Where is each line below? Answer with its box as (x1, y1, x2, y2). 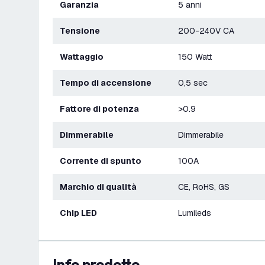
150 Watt (178, 51, 212, 62)
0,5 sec (178, 77, 208, 88)
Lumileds (178, 208, 211, 218)
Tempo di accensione (65, 77, 151, 88)
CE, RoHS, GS (178, 182, 230, 192)
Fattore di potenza (65, 104, 139, 114)
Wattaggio (67, 51, 104, 62)
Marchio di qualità (67, 182, 137, 192)
